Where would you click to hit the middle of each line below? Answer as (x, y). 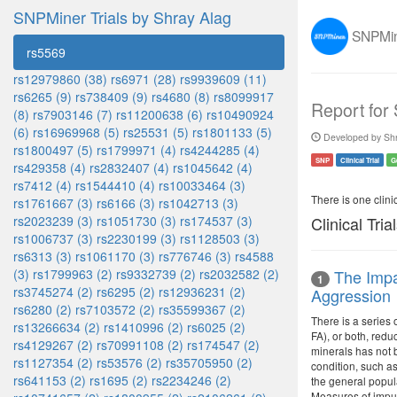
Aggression (351, 296)
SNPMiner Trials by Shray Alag (122, 17)
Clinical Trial (360, 160)
